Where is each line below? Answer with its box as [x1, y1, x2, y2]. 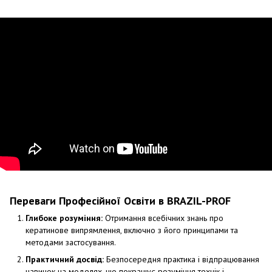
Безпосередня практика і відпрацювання [104, 254, 259, 265]
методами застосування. [25, 236, 116, 248]
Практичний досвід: [25, 254, 104, 265]
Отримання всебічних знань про [103, 212, 223, 223]
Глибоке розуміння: [25, 212, 103, 223]
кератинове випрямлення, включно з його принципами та [25, 224, 238, 236]
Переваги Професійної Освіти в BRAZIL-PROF [10, 193, 231, 208]
